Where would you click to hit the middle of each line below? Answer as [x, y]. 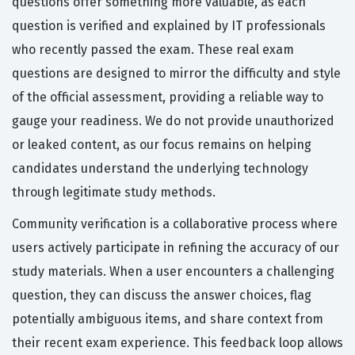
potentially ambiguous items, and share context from [168, 319]
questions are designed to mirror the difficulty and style [176, 74]
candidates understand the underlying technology [160, 169]
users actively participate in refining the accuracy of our [176, 248]
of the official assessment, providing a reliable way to [168, 97]
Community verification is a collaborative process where [175, 224]
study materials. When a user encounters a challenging [173, 272]
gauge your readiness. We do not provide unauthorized [173, 121]
